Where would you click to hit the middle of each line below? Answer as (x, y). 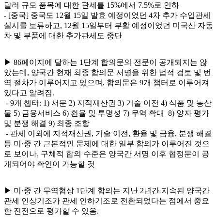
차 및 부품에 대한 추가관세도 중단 (63, 35)
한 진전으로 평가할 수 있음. (51, 211)
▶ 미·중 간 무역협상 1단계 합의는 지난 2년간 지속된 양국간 (107, 190)
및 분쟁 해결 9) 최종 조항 (47, 123)
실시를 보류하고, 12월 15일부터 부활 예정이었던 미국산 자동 (108, 25)
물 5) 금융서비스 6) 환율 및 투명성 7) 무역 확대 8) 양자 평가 (107, 113)
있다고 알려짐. (29, 93)
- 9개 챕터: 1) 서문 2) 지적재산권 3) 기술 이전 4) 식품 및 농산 (108, 103)
